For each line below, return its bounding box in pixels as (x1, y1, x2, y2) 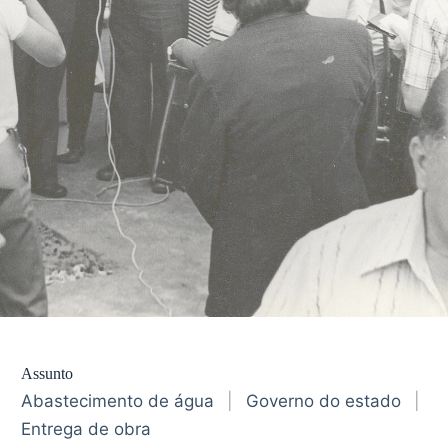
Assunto (21, 365, 74, 382)
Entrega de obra (21, 419, 152, 439)
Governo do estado (246, 391, 402, 411)
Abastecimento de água (21, 391, 215, 411)
